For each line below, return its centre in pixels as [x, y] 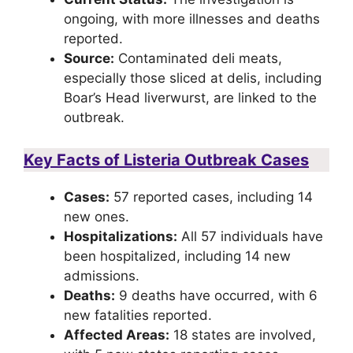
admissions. [102, 275]
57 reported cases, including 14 [211, 197]
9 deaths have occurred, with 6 [216, 295]
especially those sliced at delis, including [193, 78]
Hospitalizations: [121, 236]
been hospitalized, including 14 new [177, 256]
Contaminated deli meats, [198, 59]
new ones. [97, 216]
